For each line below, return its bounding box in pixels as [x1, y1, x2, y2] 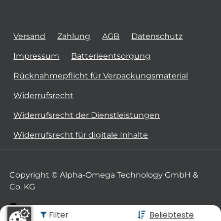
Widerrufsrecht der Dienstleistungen [13, 110, 160, 120]
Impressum [13, 51, 60, 61]
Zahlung [57, 32, 91, 41]
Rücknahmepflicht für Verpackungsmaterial [13, 71, 188, 81]
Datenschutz [131, 32, 183, 41]
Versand [13, 32, 46, 41]
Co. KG [9, 182, 36, 192]
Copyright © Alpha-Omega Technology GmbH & [9, 170, 199, 180]
